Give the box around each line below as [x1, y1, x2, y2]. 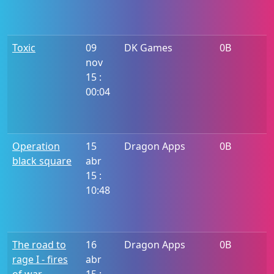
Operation [12, 139, 60, 153]
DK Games [124, 41, 172, 54]
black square [12, 154, 72, 168]
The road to [12, 238, 66, 251]
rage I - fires [12, 253, 68, 266]
